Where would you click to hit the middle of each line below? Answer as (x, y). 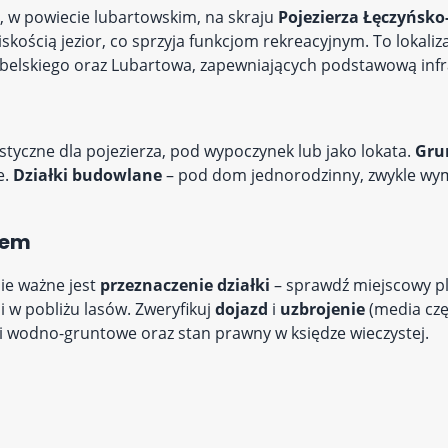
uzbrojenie (322, 309)
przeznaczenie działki (185, 285)
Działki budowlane (87, 175)
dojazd (241, 309)
